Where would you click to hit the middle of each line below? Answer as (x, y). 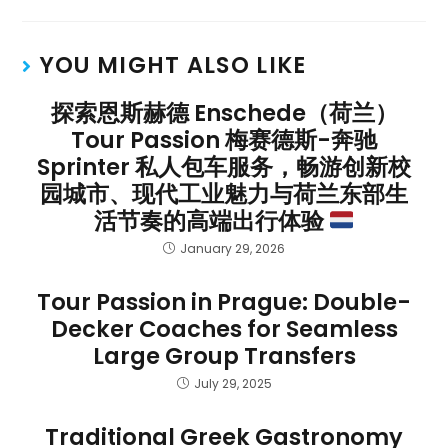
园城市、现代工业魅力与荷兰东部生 (224, 193)
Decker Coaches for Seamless (224, 328)
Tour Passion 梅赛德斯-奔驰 (224, 139)
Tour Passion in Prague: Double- (224, 301)
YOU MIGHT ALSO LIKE (172, 64)
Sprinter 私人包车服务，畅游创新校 (224, 166)
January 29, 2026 (232, 248)
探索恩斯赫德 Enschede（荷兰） (224, 112)
